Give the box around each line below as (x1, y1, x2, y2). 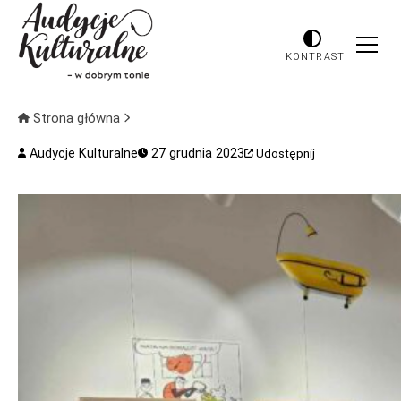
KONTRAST (286, 50, 345, 63)
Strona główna (29, 110, 124, 126)
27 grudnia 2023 (148, 146, 245, 161)
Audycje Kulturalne (26, 146, 139, 161)
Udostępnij (256, 147, 316, 160)
